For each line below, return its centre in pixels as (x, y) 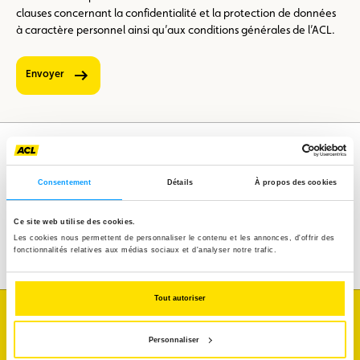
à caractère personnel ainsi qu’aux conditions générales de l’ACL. (176, 29)
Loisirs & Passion (258, 239)
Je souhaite (45, 321)
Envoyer (47, 73)
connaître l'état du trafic (82, 350)
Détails (180, 183)
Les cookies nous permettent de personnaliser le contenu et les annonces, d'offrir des (174, 237)
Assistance (80, 191)
